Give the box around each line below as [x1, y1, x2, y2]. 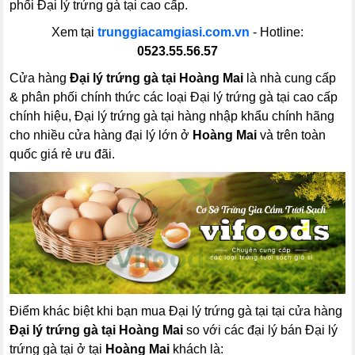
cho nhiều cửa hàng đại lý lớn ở [10, 128, 193, 142]
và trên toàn [257, 128, 326, 142]
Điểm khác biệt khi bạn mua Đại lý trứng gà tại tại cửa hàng [10, 304, 343, 319]
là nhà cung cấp [243, 71, 337, 85]
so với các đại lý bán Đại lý [183, 323, 338, 338]
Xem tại [52, 25, 97, 39]
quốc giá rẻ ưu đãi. [10, 147, 116, 161]
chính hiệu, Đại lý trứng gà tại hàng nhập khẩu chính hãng [10, 109, 335, 123]
